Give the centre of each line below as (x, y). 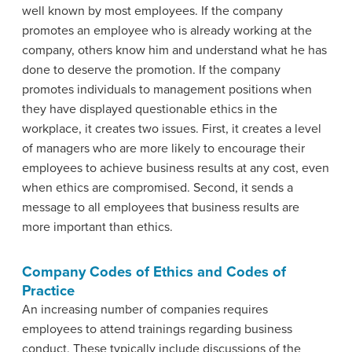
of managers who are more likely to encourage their (163, 148)
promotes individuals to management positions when (167, 89)
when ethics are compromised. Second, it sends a (158, 187)
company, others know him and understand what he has (174, 50)
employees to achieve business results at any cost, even (176, 168)
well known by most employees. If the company (152, 11)
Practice (48, 290)
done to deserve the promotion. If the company (151, 70)
